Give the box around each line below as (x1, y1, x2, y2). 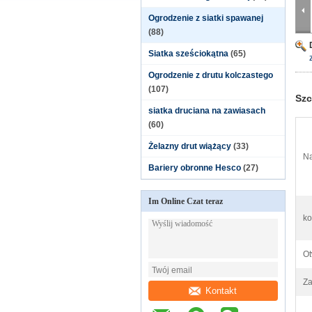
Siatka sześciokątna (148, 49, 228, 58)
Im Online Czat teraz (148, 196, 223, 206)
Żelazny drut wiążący (148, 141, 231, 151)
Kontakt (205, 285, 237, 296)
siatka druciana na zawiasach (148, 106, 265, 116)
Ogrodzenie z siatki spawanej (148, 13, 263, 23)
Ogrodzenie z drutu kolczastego (148, 70, 273, 80)
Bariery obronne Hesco (148, 163, 241, 173)
